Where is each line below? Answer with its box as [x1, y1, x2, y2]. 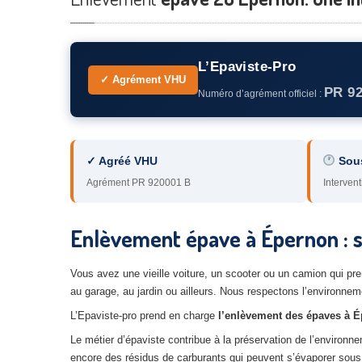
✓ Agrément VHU [100, 73, 186, 86]
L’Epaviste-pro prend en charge [70, 309, 218, 322]
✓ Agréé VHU [86, 154, 158, 167]
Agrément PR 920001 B [86, 177, 191, 188]
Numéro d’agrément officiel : [198, 88, 324, 99]
